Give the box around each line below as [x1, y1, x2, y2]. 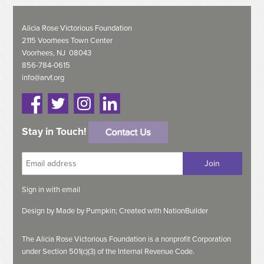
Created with [119, 206, 164, 216]
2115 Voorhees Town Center [22, 35, 113, 45]
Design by [22, 206, 57, 216]
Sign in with [22, 184, 62, 194]
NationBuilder [163, 206, 209, 216]
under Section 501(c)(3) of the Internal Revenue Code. [22, 246, 195, 256]
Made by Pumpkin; [56, 206, 120, 216]
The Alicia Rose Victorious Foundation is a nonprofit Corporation [22, 234, 232, 244]
